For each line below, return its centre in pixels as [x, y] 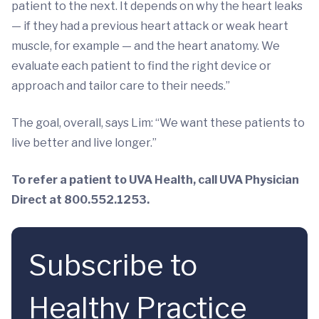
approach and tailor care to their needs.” [121, 86]
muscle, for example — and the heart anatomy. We [146, 46]
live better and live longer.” [85, 143]
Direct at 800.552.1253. [82, 200]
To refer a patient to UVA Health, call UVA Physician [155, 180]
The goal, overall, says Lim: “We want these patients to [158, 123]
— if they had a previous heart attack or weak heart [150, 26]
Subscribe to [113, 265]
